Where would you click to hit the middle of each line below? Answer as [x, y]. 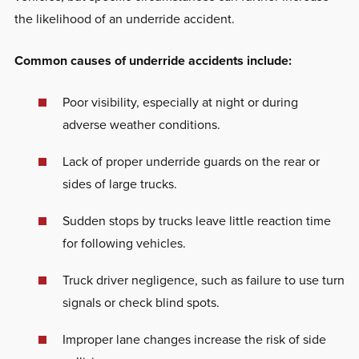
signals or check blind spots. [141, 302]
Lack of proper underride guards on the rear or [191, 161]
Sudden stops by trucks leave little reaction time [196, 220]
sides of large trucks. [119, 184]
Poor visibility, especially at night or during [180, 102]
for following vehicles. [124, 243]
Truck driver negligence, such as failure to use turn [203, 280]
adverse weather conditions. [141, 124]
